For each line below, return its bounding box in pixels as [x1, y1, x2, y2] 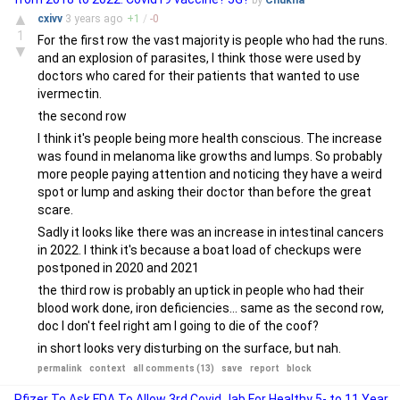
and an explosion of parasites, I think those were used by [37, 51, 361, 65]
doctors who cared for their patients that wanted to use [37, 69, 360, 83]
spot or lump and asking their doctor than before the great [37, 185, 371, 199]
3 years [65, 12, 101, 25]
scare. [37, 203, 73, 217]
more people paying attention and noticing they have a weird [37, 167, 382, 181]
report [250, 363, 279, 373]
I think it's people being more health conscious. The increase [37, 131, 382, 146]
